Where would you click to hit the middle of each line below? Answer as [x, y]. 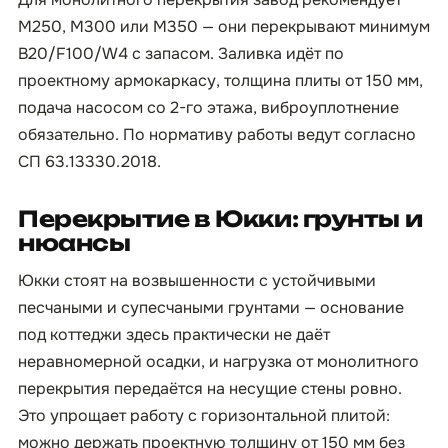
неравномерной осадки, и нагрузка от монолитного [218, 361]
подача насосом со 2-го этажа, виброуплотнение [208, 107]
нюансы [74, 242]
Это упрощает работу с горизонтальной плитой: [204, 415]
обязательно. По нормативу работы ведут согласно [217, 134]
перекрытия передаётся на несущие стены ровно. [210, 388]
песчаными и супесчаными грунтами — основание [211, 307]
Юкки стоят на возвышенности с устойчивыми [197, 280]
